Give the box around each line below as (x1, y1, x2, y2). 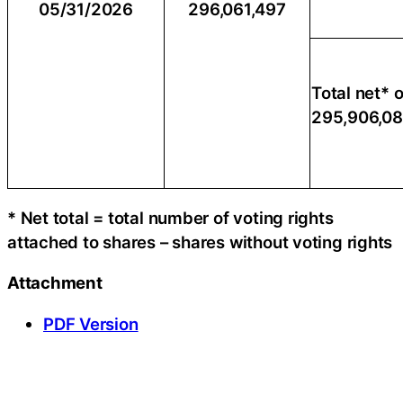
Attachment (7, 273, 103, 292)
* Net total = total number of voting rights (7, 207, 334, 228)
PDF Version (43, 313, 139, 334)
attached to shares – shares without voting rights (7, 231, 393, 252)
